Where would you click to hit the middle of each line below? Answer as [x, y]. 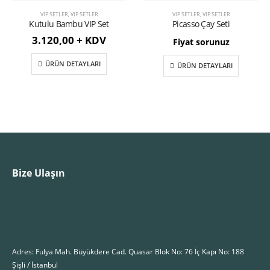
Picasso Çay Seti [201, 24]
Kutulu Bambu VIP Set [69, 24]
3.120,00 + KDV [69, 40]
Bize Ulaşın [39, 173]
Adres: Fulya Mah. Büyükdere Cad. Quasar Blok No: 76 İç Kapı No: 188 [128, 251]
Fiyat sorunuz [201, 42]
